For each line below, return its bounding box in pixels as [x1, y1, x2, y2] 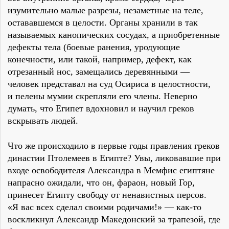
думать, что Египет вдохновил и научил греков [8, 103, 194, 114]
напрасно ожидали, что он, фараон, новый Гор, [8, 177, 195, 188]
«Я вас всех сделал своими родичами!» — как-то [8, 202, 201, 213]
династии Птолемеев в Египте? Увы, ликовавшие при [8, 153, 221, 164]
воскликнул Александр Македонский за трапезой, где [8, 214, 220, 225]
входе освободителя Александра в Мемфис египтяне [8, 165, 215, 176]
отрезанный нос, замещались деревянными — [8, 66, 190, 77]
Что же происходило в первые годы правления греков [8, 141, 220, 151]
